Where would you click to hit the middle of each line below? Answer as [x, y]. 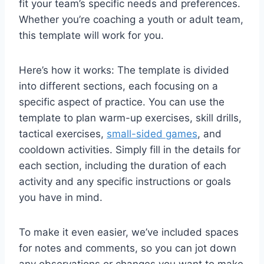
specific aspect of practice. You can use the [122, 102]
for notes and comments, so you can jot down [128, 248]
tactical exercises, [63, 133]
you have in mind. [61, 197]
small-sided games [152, 133]
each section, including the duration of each [123, 165]
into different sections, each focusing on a [118, 86]
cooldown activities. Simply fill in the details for [130, 149]
